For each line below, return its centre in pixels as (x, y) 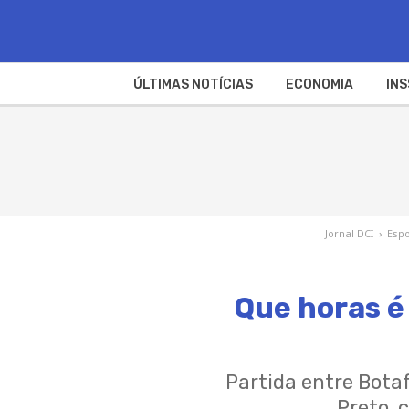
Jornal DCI (349, 233)
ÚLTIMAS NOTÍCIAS (193, 84)
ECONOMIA (319, 84)
